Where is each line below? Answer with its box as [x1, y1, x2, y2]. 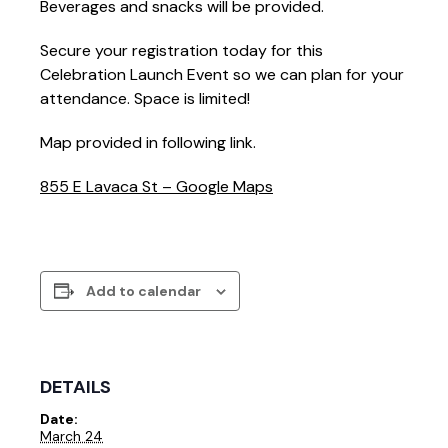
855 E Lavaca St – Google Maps [40, 175, 273, 197]
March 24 [40, 426, 103, 445]
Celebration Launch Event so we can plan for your [40, 63, 404, 85]
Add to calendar [86, 281, 201, 300]
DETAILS [40, 374, 111, 399]
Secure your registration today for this [40, 39, 323, 61]
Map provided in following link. [40, 131, 256, 153]
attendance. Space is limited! [40, 87, 250, 109]
